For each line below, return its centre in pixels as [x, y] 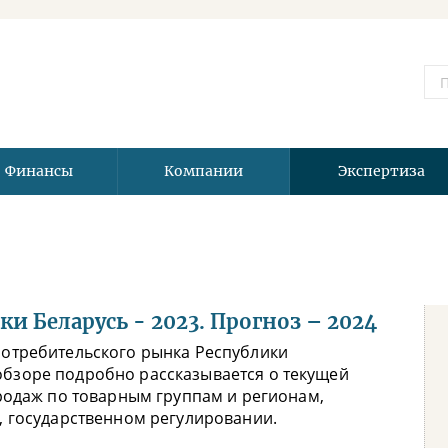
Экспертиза [381, 171]
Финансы [38, 171]
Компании [203, 171]
